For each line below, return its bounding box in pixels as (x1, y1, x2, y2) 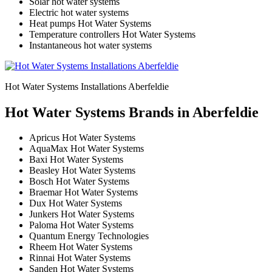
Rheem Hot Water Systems (29, 242, 132, 253)
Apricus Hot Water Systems (29, 132, 135, 143)
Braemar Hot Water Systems (29, 187, 138, 198)
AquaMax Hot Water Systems (29, 143, 144, 154)
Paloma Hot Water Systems (29, 220, 134, 231)
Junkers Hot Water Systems (29, 209, 134, 220)
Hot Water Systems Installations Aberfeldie (5, 81, 169, 92)
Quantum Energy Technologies (29, 231, 149, 242)
